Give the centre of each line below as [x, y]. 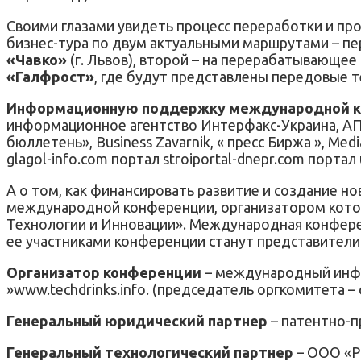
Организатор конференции [104, 272]
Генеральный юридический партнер [139, 320]
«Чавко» [37, 59]
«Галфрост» [50, 76]
